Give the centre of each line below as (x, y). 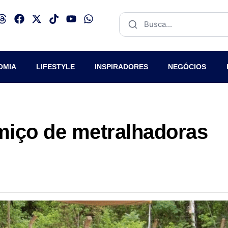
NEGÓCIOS (187, 67)
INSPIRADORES (122, 67)
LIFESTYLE (55, 67)
